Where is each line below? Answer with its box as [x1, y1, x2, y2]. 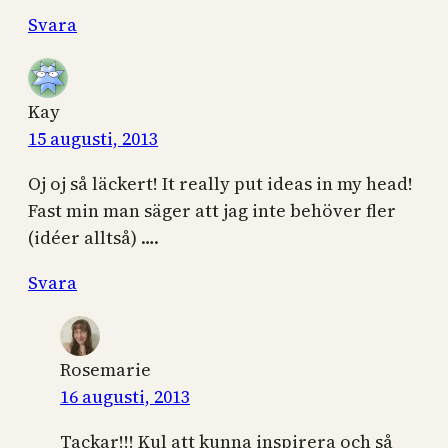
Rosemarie [60, 356, 151, 382]
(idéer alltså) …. [28, 224, 159, 250]
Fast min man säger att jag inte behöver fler [28, 197, 396, 223]
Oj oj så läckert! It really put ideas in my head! [28, 170, 413, 196]
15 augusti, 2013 [28, 125, 158, 151]
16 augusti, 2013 [60, 383, 190, 409]
